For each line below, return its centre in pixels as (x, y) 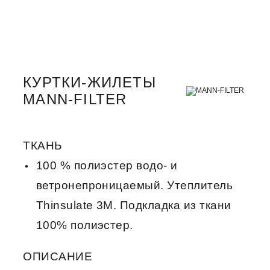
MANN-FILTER (75, 99)
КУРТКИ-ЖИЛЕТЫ (89, 83)
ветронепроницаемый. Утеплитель (134, 185)
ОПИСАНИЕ (58, 256)
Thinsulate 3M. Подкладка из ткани (133, 205)
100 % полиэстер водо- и (107, 165)
